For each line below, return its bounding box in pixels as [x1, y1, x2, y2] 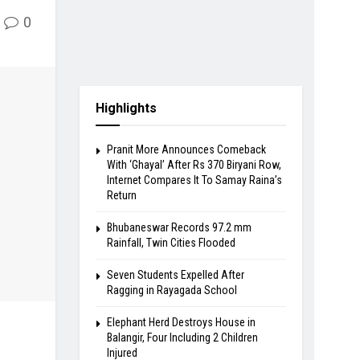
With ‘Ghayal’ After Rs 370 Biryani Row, [106, 157, 281, 171]
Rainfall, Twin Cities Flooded [106, 235, 235, 249]
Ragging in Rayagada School [106, 283, 237, 297]
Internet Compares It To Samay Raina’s [106, 173, 282, 186]
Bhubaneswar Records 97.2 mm [106, 220, 252, 234]
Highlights [95, 100, 157, 116]
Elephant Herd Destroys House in [106, 315, 256, 329]
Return [106, 188, 137, 202]
